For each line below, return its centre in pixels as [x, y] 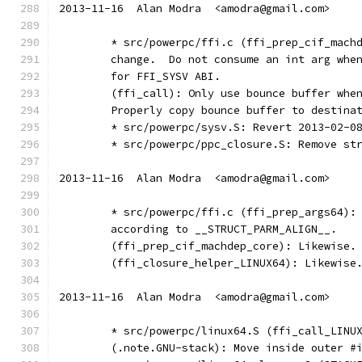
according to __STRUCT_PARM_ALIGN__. [224, 229]
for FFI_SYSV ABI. [166, 76]
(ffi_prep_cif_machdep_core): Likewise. [234, 246]
